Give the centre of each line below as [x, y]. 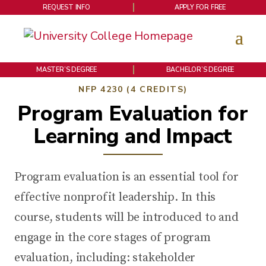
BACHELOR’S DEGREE [200, 70]
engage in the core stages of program [113, 238]
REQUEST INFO [66, 7]
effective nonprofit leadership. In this [115, 197]
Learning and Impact [133, 136]
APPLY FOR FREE [200, 7]
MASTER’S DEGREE [66, 70]
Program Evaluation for [133, 114]
